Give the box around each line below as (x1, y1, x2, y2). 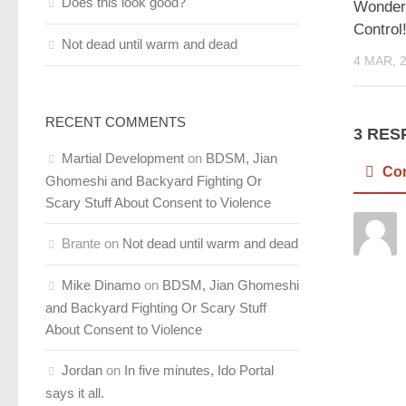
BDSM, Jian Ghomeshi (162, 277, 299, 293)
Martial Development (62, 150, 184, 166)
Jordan (62, 362, 102, 378)
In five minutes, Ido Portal (124, 362, 274, 378)
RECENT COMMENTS (45, 114, 186, 130)
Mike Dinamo (62, 277, 140, 293)
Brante (62, 236, 101, 251)
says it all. (45, 385, 104, 401)
